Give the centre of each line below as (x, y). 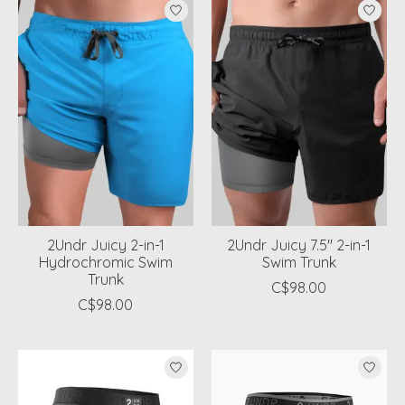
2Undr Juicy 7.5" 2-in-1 (299, 245)
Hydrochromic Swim (105, 263)
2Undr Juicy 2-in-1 (105, 245)
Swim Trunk (299, 263)
